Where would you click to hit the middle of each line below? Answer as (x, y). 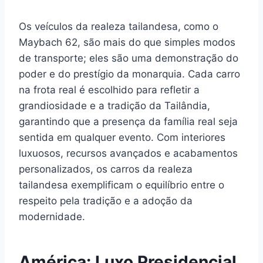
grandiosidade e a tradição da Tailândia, (114, 106)
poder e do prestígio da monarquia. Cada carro (129, 74)
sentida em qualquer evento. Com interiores (122, 137)
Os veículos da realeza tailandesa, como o (119, 26)
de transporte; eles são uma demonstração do (129, 58)
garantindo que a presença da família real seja (128, 122)
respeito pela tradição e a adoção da (106, 201)
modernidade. (52, 217)
